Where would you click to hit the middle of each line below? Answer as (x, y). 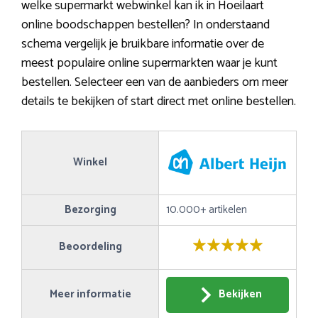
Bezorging (90, 209)
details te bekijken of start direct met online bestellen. (159, 101)
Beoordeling (90, 246)
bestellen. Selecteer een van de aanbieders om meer (155, 82)
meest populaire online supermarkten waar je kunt (149, 63)
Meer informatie (90, 294)
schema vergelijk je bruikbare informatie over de (143, 44)
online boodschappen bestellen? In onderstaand (146, 24)
